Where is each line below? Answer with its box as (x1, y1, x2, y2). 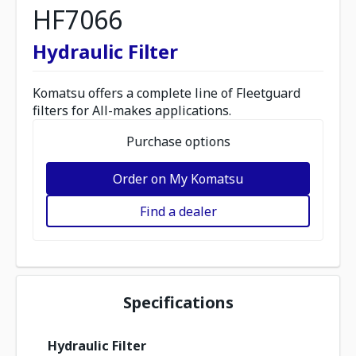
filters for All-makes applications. (33, 102, 231, 119)
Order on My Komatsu (113, 169, 243, 188)
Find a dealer (139, 202, 217, 220)
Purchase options (126, 133, 230, 150)
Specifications (122, 292, 234, 313)
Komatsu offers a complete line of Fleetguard (33, 84, 300, 102)
